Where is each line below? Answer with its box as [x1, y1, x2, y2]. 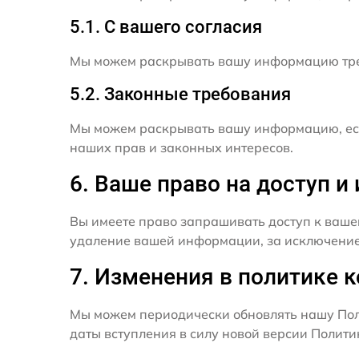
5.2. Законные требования [70, 84, 291, 104]
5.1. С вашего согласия [70, 17, 262, 37]
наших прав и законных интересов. [70, 139, 293, 155]
